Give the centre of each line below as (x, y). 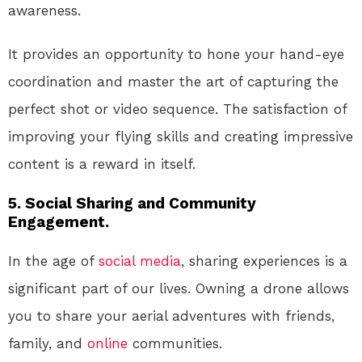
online (107, 344)
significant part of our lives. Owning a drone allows (179, 289)
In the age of (53, 261)
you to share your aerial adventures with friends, (171, 316)
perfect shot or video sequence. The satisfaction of (177, 109)
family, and (48, 344)
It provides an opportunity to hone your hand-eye (176, 55)
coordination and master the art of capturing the (173, 82)
